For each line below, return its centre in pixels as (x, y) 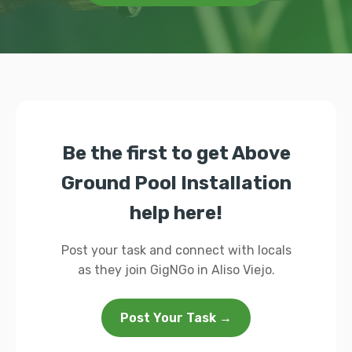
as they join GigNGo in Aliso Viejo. (176, 270)
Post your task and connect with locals (176, 250)
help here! (176, 213)
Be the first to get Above (176, 153)
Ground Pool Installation (176, 183)
